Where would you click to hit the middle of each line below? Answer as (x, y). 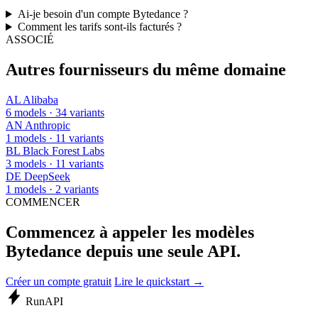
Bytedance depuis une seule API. (123, 251)
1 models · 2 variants (52, 190)
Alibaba (40, 100)
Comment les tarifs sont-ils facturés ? (99, 27)
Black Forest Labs (64, 151)
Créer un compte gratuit (59, 281)
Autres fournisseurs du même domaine (146, 70)
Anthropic (48, 126)
